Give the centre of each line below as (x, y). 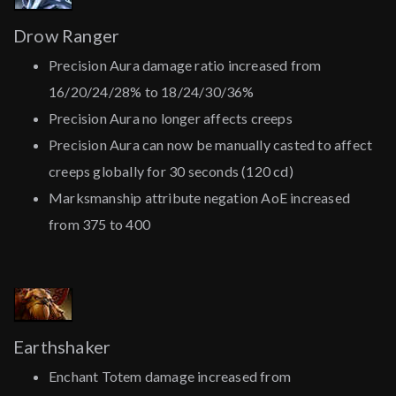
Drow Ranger (67, 36)
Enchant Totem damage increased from (170, 377)
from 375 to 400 (99, 225)
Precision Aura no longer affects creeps (171, 118)
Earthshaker (62, 347)
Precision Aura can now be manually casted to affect (211, 145)
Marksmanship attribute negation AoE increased (200, 198)
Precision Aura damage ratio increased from (185, 65)
